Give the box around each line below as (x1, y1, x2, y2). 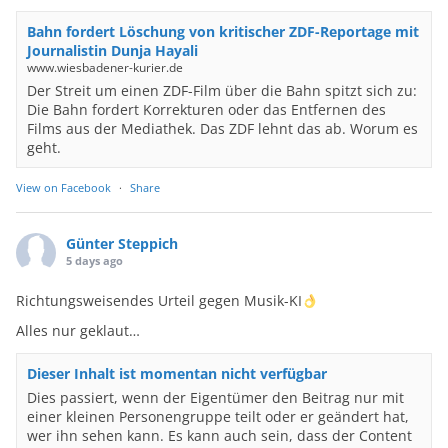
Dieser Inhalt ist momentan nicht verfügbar (27, 364, 327, 384)
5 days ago (66, 253, 123, 269)
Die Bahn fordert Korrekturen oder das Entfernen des (27, 100, 386, 120)
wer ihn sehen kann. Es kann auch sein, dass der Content (27, 426, 412, 446)
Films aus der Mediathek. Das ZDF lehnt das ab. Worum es (27, 119, 418, 139)
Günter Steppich (66, 234, 178, 254)
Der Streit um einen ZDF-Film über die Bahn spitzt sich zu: (27, 81, 417, 101)
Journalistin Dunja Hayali (27, 41, 198, 61)
